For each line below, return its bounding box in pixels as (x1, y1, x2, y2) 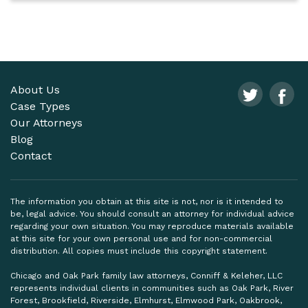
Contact (10, 148, 52, 162)
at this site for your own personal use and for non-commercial (10, 233, 272, 243)
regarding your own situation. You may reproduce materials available (10, 221, 294, 231)
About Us (10, 82, 60, 96)
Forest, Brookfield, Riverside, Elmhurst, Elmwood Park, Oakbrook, (10, 295, 282, 305)
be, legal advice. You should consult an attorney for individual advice (10, 208, 294, 219)
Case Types (10, 99, 70, 113)
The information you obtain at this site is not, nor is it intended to (10, 196, 283, 206)
